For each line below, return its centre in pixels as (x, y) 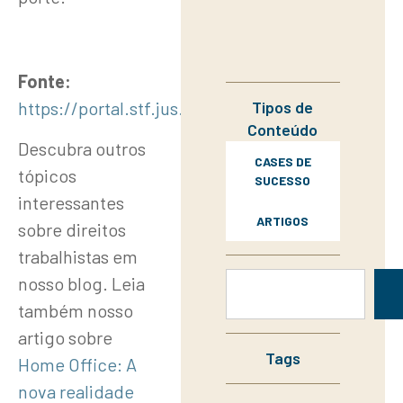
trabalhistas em (78, 256)
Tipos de (283, 107)
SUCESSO (283, 181)
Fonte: (45, 81)
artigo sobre (65, 337)
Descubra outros (82, 148)
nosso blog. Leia (81, 283)
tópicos (47, 175)
